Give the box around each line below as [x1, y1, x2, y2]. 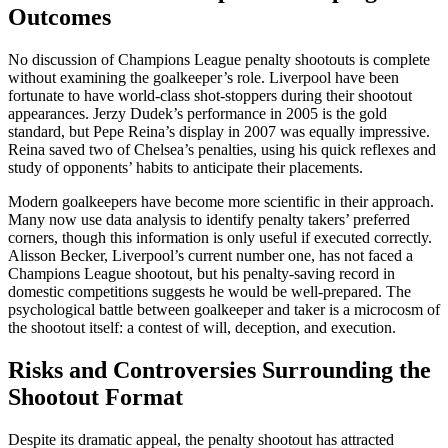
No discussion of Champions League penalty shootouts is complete [8, 50, 430, 68]
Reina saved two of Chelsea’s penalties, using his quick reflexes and [8, 140, 436, 158]
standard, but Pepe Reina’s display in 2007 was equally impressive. [8, 122, 430, 140]
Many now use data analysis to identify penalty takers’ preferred [8, 210, 410, 228]
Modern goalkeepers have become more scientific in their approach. [8, 192, 434, 210]
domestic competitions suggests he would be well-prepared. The [8, 282, 411, 300]
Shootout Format [8, 383, 183, 410]
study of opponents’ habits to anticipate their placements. [8, 158, 363, 176]
